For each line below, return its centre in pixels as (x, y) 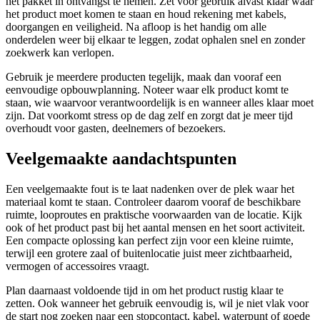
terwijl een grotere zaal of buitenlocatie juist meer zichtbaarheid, (149, 253)
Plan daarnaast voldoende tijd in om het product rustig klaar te (145, 290)
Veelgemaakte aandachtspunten (121, 158)
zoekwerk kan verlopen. (60, 53)
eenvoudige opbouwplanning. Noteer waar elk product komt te (147, 90)
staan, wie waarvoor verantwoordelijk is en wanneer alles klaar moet (160, 103)
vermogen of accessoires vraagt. (77, 266)
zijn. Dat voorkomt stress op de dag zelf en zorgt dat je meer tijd (149, 116)
